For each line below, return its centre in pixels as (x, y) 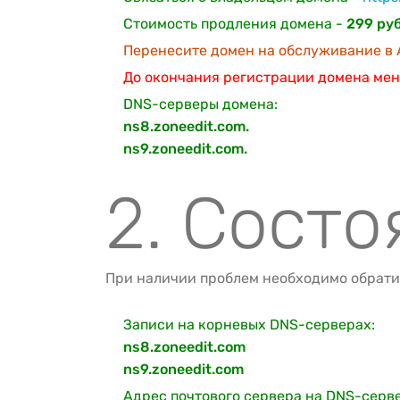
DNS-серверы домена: (200, 104)
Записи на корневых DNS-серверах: (249, 325)
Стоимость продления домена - (235, 24)
